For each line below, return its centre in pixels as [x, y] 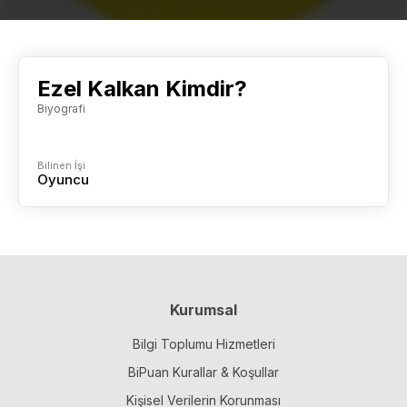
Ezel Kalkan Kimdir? [142, 89]
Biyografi [61, 109]
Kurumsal [203, 310]
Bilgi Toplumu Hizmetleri [203, 344]
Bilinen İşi [61, 165]
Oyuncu [63, 179]
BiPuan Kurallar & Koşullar [203, 372]
